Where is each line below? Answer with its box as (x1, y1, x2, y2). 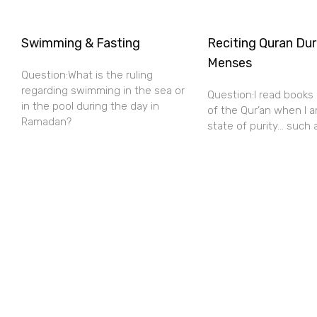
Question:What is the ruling (21, 69, 153, 81)
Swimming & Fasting (21, 35, 140, 51)
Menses (207, 55, 252, 71)
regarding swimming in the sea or (21, 84, 185, 97)
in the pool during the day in (21, 100, 159, 113)
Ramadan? (21, 115, 71, 128)
